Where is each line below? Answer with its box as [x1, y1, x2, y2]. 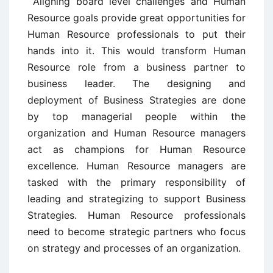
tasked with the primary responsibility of [27, 176, 246, 188]
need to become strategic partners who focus [27, 225, 246, 238]
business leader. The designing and [27, 77, 246, 90]
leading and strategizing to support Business [27, 193, 246, 205]
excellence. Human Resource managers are [27, 160, 246, 172]
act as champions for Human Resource [27, 143, 246, 155]
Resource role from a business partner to [27, 61, 246, 73]
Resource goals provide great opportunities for [27, 12, 246, 24]
